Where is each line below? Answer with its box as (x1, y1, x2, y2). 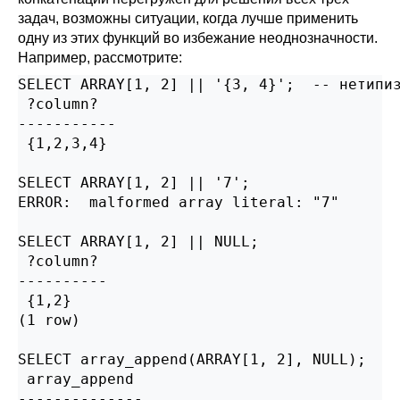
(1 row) (18, 312, 80, 329)
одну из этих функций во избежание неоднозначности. (18, 30, 378, 46)
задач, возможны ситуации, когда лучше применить (18, 11, 358, 26)
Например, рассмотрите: (18, 50, 182, 65)
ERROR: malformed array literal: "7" (18, 194, 339, 211)
